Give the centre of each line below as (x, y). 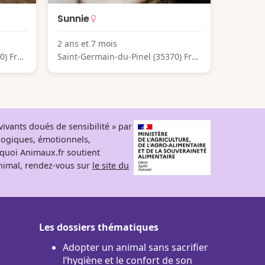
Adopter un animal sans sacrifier (135, 247)
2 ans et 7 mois (87, 43)
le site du (111, 165)
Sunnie (73, 18)
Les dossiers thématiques (99, 227)
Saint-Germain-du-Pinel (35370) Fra (127, 56)
